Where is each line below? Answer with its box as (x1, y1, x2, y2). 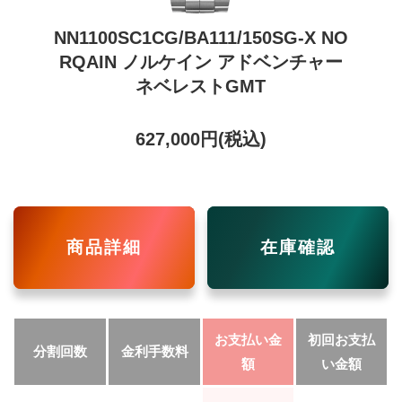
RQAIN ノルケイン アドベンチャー (58, 52, 343, 73)
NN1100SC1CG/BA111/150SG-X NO (53, 28, 348, 48)
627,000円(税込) (135, 129, 267, 150)
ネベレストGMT (135, 76, 267, 97)
